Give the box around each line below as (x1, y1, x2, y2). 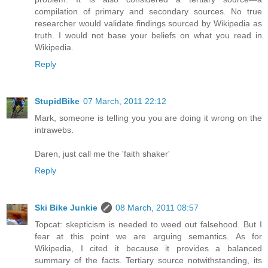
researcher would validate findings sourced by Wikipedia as (35, 18, 262, 28)
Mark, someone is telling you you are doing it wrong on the (35, 112, 262, 123)
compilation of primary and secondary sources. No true (35, 6, 262, 16)
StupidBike (35, 96, 80, 106)
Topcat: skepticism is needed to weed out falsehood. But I (35, 219, 262, 229)
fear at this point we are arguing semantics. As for (35, 231, 262, 241)
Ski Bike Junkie (35, 202, 98, 212)
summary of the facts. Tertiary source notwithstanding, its (35, 255, 262, 265)
